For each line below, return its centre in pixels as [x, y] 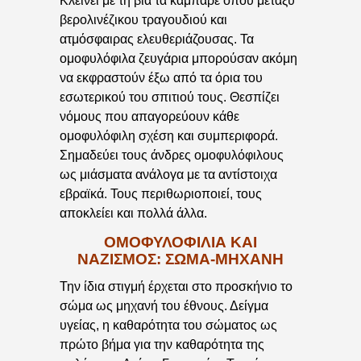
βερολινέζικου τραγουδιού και [143, 20]
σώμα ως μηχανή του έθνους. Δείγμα [164, 306]
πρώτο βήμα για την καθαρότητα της [162, 345]
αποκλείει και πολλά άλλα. [133, 214]
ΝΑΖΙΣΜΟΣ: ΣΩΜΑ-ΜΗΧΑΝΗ [180, 259]
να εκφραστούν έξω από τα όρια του [161, 78]
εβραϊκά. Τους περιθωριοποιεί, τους [161, 194]
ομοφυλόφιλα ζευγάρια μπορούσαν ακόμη [178, 59]
